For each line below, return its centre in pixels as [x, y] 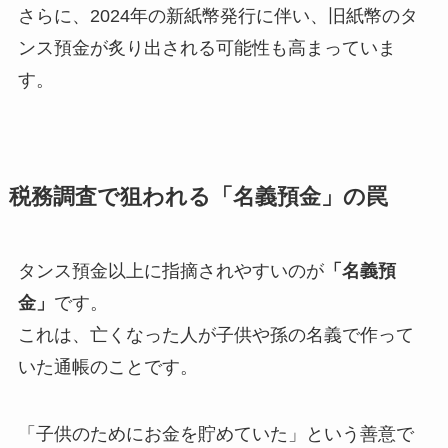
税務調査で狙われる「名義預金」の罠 [198, 196]
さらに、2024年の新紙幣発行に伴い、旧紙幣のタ [217, 15]
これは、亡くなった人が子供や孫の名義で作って [215, 334]
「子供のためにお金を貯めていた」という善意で [215, 434]
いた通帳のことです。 [107, 366]
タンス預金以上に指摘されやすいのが [170, 270]
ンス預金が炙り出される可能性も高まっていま [206, 47]
